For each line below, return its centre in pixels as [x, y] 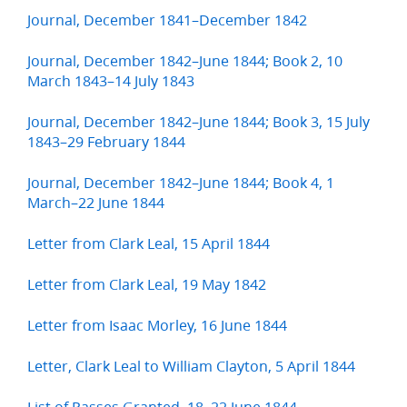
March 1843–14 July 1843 [111, 81]
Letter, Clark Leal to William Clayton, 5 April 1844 [191, 366]
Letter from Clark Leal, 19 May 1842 [147, 284]
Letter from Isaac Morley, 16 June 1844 [157, 325]
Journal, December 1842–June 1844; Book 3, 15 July [199, 122]
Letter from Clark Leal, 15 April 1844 [149, 243]
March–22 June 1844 [96, 203]
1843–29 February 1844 [106, 142]
